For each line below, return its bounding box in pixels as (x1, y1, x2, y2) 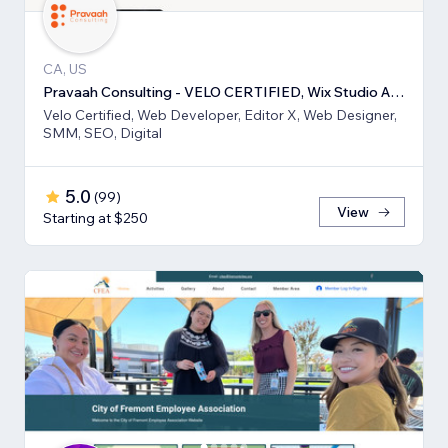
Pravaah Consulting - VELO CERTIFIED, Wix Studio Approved (390, 83, 404, 102)
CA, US (43, 60, 87, 79)
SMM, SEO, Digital (43, 124, 162, 143)
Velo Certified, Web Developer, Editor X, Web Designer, (43, 106, 397, 125)
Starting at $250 (43, 209, 148, 228)
